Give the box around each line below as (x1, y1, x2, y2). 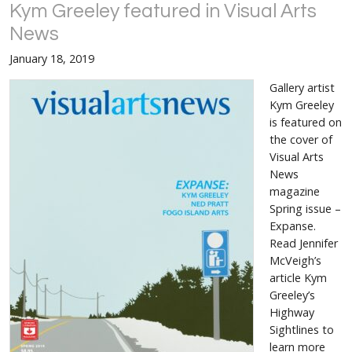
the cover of (269, 131, 332, 147)
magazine (269, 183, 320, 199)
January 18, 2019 (9, 51, 94, 67)
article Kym (269, 269, 327, 285)
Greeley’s (269, 287, 315, 302)
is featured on (269, 114, 342, 130)
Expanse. (269, 218, 316, 233)
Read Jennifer (269, 235, 338, 251)
